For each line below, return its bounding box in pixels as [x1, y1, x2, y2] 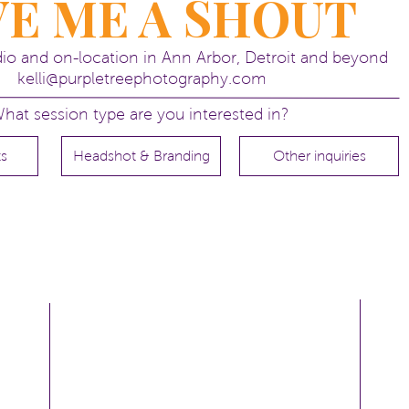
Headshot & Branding [72, 148, 210, 163]
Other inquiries [272, 148, 366, 163]
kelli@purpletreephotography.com [17, 69, 267, 88]
